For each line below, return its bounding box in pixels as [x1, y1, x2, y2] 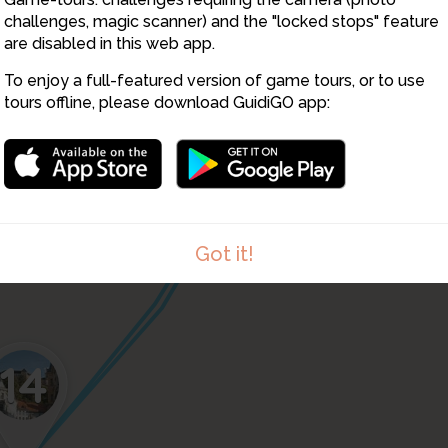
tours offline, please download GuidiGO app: [4, 93, 330, 112]
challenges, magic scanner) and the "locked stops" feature [4, 12, 439, 31]
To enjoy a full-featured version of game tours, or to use [4, 71, 425, 90]
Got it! [194, 242, 254, 266]
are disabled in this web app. [4, 34, 215, 53]
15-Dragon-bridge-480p [170, 428, 311, 442]
